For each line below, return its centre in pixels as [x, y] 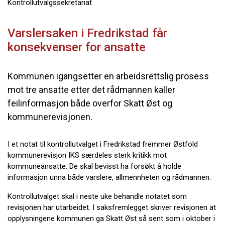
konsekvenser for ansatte [77, 47]
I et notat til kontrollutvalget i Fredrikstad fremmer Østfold [103, 144]
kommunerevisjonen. [50, 117]
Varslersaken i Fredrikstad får [87, 33]
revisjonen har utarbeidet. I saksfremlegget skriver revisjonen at [112, 207]
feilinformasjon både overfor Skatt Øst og [90, 103]
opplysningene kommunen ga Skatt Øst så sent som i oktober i [111, 218]
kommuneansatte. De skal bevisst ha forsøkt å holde [94, 166]
